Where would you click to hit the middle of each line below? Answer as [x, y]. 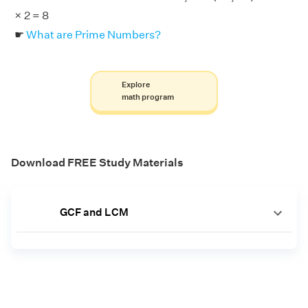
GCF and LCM [94, 212]
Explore [135, 85]
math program [147, 97]
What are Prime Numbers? [93, 34]
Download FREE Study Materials [97, 162]
